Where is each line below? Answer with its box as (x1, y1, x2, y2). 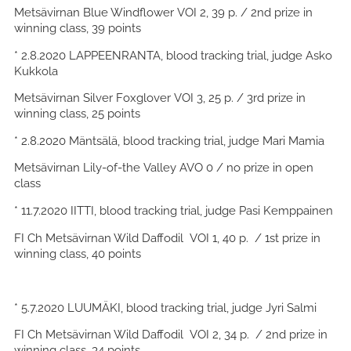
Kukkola (14, 63, 58, 78)
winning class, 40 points (14, 246, 141, 260)
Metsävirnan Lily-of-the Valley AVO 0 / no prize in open (14, 161, 313, 175)
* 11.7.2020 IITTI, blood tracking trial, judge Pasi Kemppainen (14, 204, 333, 218)
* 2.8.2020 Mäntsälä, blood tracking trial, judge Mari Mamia (14, 133, 324, 147)
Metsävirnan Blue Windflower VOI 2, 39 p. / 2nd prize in (14, 5, 313, 20)
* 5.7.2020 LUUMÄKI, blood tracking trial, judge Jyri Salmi (14, 300, 317, 314)
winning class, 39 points (14, 21, 141, 35)
